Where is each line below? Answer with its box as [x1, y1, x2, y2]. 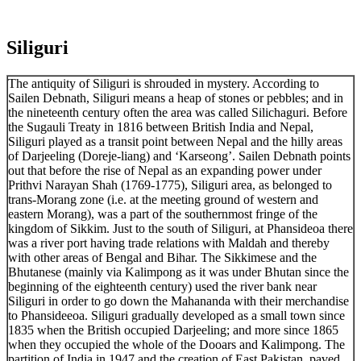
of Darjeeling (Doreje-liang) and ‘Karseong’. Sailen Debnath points [8, 148, 351, 163]
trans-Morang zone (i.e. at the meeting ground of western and [8, 192, 318, 206]
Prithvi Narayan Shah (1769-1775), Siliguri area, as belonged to [8, 177, 332, 192]
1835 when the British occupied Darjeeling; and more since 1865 [8, 322, 338, 337]
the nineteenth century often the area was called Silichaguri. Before [8, 105, 347, 119]
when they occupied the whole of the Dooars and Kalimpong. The [8, 337, 345, 351]
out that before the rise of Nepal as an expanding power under [8, 163, 322, 177]
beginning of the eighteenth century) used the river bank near [8, 279, 317, 293]
